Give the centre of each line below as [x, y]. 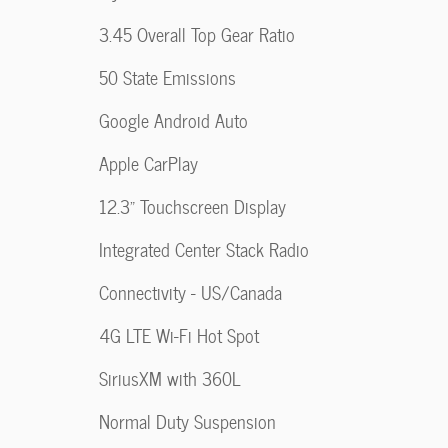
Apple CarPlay [148, 163]
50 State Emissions [167, 77]
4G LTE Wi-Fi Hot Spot [179, 335]
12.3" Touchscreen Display [192, 206]
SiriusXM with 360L [170, 378]
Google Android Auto [173, 120]
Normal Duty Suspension [187, 421]
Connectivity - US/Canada [190, 292]
